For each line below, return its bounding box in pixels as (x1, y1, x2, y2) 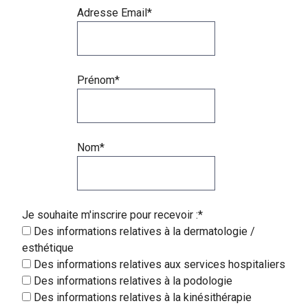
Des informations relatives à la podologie (31, 274, 232, 287)
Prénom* (76, 73, 120, 87)
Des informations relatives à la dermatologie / (31, 224, 255, 238)
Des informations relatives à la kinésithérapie (31, 290, 252, 304)
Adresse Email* (76, 5, 152, 19)
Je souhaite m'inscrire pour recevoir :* (22, 208, 203, 221)
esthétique (22, 241, 74, 254)
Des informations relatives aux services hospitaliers (31, 257, 285, 271)
